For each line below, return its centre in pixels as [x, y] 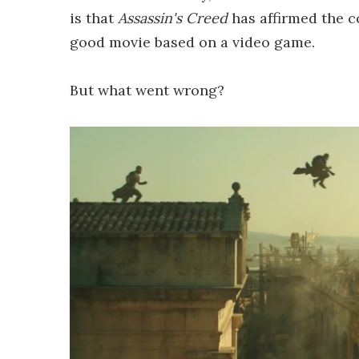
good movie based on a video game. [192, 42]
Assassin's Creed [175, 18]
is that [94, 18]
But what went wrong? [147, 90]
